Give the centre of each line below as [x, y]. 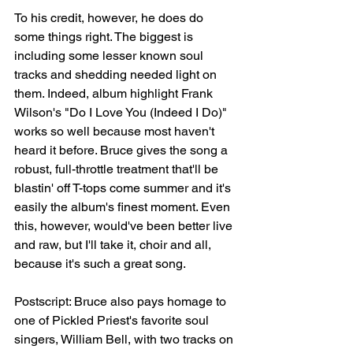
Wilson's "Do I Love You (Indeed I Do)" [122, 113]
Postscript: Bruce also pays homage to [122, 302]
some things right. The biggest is [105, 37]
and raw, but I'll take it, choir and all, [114, 245]
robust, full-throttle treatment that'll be [118, 169]
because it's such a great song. [101, 264]
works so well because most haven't [116, 132]
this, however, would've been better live [125, 226]
